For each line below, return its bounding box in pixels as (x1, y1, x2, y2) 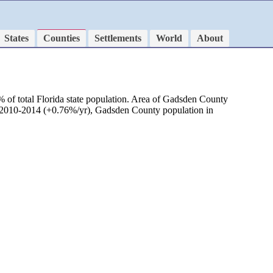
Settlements (94, 33, 141, 43)
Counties (43, 33, 80, 43)
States (4, 33, 29, 43)
